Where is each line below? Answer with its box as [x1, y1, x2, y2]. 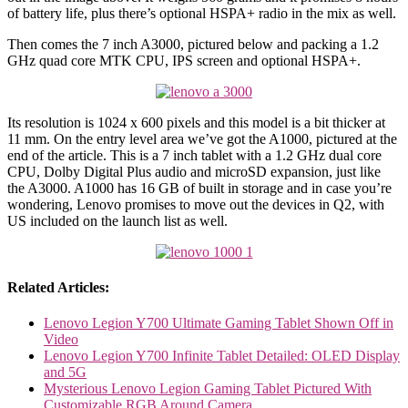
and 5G [44, 364, 87, 381]
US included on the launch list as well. [7, 212, 228, 229]
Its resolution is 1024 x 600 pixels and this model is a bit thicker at [7, 114, 385, 130]
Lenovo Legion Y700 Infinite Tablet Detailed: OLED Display [44, 348, 400, 364]
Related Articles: [7, 280, 109, 296]
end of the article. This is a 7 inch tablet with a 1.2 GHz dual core [7, 147, 382, 163]
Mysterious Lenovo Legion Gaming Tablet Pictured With [44, 381, 372, 397]
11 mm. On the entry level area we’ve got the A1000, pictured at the [7, 130, 397, 147]
